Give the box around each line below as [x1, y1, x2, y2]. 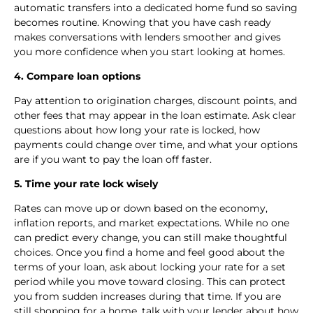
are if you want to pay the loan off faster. [14, 153, 214, 166]
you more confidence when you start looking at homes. [14, 45, 285, 59]
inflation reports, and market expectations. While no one [14, 217, 289, 230]
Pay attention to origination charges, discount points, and [14, 94, 297, 108]
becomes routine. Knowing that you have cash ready [14, 16, 271, 29]
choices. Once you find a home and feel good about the [14, 246, 284, 259]
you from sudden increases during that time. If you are [14, 290, 281, 303]
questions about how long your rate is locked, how [14, 124, 260, 137]
